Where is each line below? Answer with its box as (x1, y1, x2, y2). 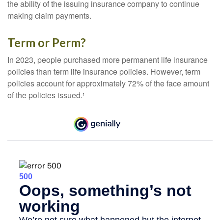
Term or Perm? (7, 35, 86, 50)
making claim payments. (7, 10, 91, 22)
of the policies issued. (7, 89, 82, 101)
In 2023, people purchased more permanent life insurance (7, 54, 208, 66)
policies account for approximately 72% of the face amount (7, 78, 209, 89)
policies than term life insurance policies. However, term (7, 66, 200, 78)
